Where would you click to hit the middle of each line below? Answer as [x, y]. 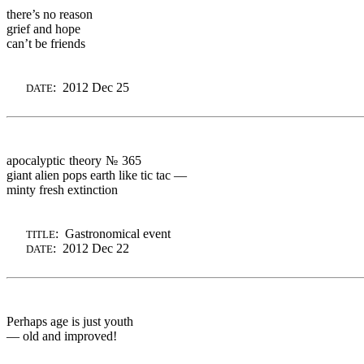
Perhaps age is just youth [70, 321]
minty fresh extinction [62, 189]
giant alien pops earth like [74, 175]
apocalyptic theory [56, 160]
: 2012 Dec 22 [91, 248]
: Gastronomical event [113, 233]
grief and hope [43, 28]
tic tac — [164, 175]
